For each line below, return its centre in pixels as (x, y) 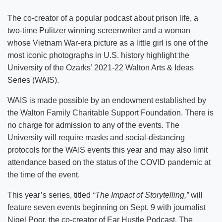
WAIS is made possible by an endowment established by (107, 100)
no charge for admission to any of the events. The (93, 125)
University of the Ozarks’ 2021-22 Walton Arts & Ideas (101, 67)
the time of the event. (44, 174)
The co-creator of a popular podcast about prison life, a (103, 18)
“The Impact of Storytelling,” (141, 195)
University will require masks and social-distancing (96, 137)
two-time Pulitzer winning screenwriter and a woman (99, 30)
